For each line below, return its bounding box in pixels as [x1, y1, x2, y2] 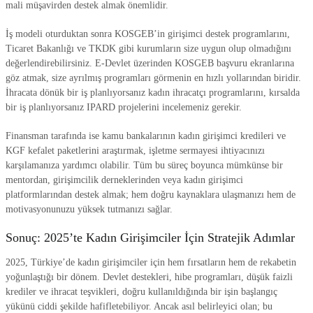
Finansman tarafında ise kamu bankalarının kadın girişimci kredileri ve [6, 130, 286, 141]
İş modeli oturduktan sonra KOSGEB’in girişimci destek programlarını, [6, 28, 290, 39]
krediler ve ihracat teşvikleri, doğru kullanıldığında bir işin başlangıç [6, 286, 277, 297]
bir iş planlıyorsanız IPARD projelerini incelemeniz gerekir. [6, 101, 242, 112]
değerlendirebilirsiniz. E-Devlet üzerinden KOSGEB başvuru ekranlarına [6, 57, 294, 68]
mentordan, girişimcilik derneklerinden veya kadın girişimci [6, 174, 243, 185]
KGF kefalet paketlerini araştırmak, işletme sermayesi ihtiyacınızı [6, 145, 265, 156]
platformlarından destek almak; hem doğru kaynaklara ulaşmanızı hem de [6, 189, 296, 200]
